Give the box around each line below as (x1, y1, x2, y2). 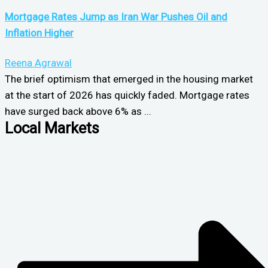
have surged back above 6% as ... (5, 105, 151, 117)
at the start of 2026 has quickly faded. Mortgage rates (5, 89, 249, 101)
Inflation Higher (5, 27, 74, 39)
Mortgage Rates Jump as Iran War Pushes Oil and (5, 11, 227, 23)
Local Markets (5, 118, 99, 137)
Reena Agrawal (5, 56, 72, 69)
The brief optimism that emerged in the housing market (5, 72, 253, 85)
